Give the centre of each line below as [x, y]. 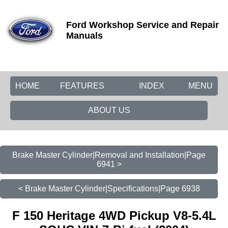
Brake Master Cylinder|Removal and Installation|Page [109, 155]
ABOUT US [109, 110]
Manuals [84, 36]
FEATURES [82, 86]
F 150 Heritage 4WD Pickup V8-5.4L [114, 215]
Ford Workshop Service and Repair [142, 25]
